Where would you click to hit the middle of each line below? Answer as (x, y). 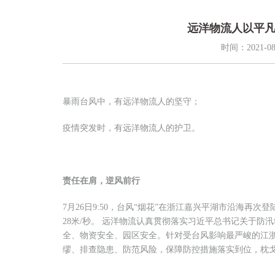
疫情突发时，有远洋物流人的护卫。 (131, 128)
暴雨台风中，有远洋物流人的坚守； (131, 102)
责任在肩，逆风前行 (101, 181)
